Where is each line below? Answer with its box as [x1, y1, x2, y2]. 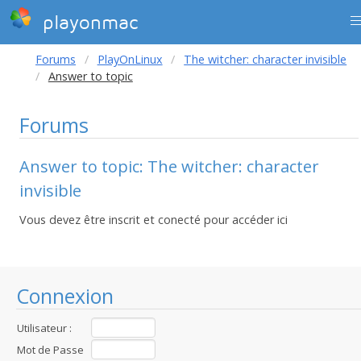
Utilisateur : [17, 321, 72, 335]
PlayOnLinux [97, 52, 163, 67]
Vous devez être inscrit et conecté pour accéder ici [19, 212, 288, 227]
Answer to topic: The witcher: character [19, 156, 319, 177]
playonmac [36, 12, 138, 34]
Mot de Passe [17, 342, 84, 357]
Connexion [16, 282, 114, 309]
